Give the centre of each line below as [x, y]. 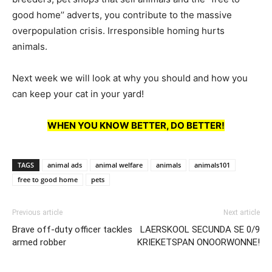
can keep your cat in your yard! [78, 93]
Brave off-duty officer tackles [72, 229]
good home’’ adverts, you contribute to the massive [122, 15]
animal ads [65, 165]
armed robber [39, 242]
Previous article [37, 212]
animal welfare [119, 165]
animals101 [212, 165]
